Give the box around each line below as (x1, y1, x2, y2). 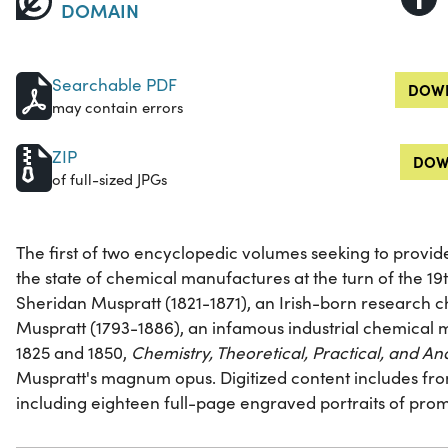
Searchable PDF (52, 73, 177, 97)
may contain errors (52, 97, 183, 118)
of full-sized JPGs (52, 169, 167, 190)
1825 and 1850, (16, 341, 131, 365)
